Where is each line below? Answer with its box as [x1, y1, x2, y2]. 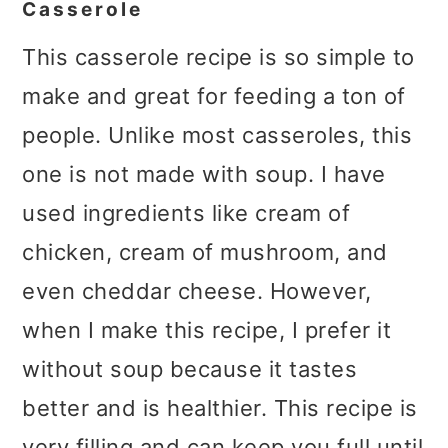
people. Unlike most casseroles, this [22, 121, 413, 148]
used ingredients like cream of [22, 199, 351, 226]
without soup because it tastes [22, 355, 358, 382]
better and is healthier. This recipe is [22, 394, 418, 421]
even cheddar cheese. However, [22, 277, 372, 304]
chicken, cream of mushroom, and [22, 238, 388, 265]
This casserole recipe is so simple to [22, 43, 415, 70]
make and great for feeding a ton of [22, 82, 406, 109]
